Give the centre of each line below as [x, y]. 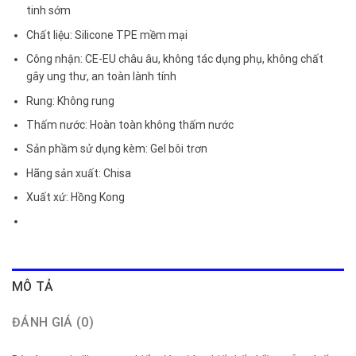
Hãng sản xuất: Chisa [79, 173]
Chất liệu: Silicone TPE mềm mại [107, 35]
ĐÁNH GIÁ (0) [53, 322]
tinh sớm [49, 11]
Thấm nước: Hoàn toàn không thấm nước [130, 124]
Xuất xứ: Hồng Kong [76, 197]
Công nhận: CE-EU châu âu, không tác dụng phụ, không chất [175, 59]
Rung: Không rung [71, 101]
